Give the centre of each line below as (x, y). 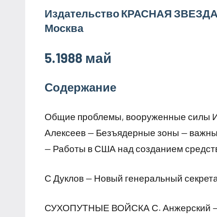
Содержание (80, 87)
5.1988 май (78, 58)
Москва (64, 28)
